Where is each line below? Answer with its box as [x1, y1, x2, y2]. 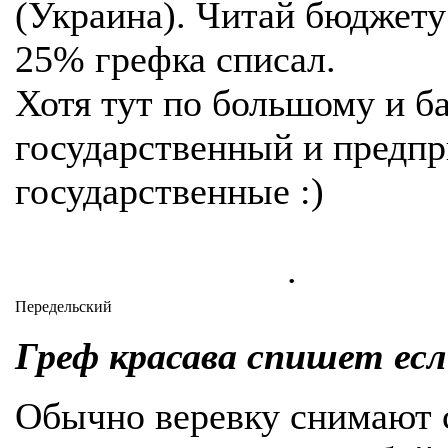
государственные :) [15, 170, 324, 212]
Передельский [15, 298, 112, 315]
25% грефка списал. [15, 38, 336, 80]
